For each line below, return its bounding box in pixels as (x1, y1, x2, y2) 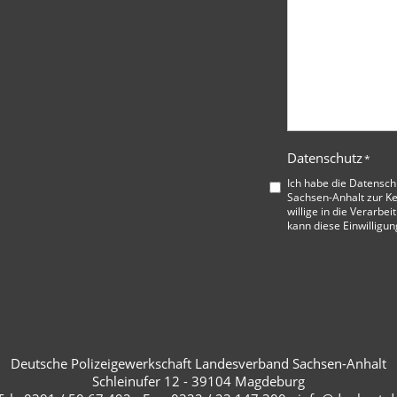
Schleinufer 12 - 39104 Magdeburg (92, 371, 305, 390)
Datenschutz (287, 148, 362, 167)
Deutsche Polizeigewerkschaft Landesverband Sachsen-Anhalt (11, 354, 386, 372)
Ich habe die (287, 175, 349, 190)
